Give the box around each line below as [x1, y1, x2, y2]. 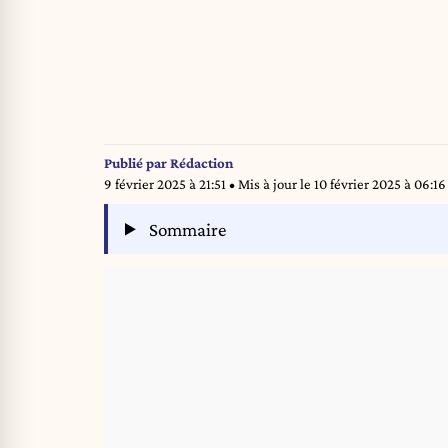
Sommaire [145, 218, 227, 240]
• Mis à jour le [229, 176, 314, 193]
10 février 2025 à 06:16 [314, 176, 446, 193]
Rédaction [170, 155, 234, 172]
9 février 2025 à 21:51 [104, 176, 229, 193]
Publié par [104, 155, 170, 172]
